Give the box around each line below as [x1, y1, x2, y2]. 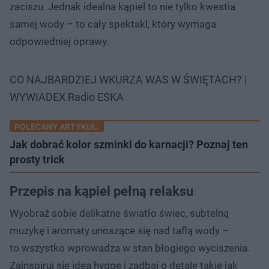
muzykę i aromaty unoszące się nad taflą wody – [10, 224, 229, 237]
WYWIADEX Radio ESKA [10, 90, 124, 103]
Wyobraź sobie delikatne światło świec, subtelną [10, 207, 229, 219]
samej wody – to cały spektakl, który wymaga [10, 17, 216, 30]
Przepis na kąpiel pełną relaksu [10, 183, 193, 199]
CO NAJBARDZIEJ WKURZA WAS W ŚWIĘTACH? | [10, 73, 247, 86]
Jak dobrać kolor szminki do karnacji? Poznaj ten [10, 138, 248, 151]
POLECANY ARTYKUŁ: [14, 121, 99, 131]
